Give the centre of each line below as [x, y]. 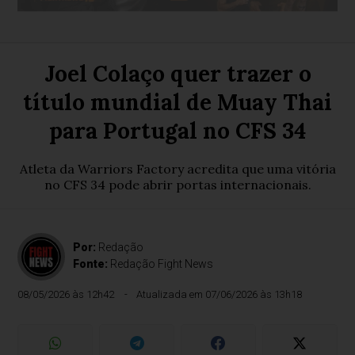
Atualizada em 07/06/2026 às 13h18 [219, 294]
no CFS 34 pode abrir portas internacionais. [177, 185]
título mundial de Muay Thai [177, 102]
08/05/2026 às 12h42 [66, 294]
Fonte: [92, 264]
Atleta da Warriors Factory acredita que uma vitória [177, 169]
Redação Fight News [162, 264]
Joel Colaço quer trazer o [177, 74]
